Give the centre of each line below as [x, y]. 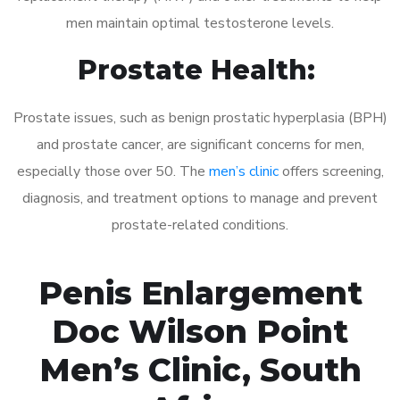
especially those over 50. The [112, 171]
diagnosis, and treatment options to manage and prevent [200, 198]
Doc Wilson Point [200, 331]
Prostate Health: [200, 70]
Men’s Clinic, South [200, 369]
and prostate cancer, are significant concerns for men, [200, 144]
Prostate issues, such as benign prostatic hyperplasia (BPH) [200, 117]
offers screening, [331, 171]
